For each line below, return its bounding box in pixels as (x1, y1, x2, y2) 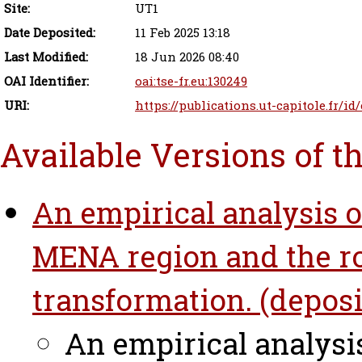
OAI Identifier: (4, 73, 89, 90)
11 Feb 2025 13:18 (135, 24, 230, 42)
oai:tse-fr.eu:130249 (135, 73, 247, 90)
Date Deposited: (4, 24, 95, 42)
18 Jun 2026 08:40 (135, 48, 239, 66)
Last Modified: (4, 48, 88, 66)
